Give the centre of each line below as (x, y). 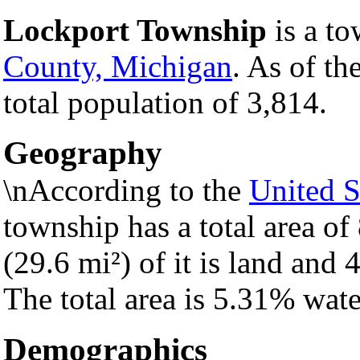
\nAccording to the (126, 190)
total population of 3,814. (165, 102)
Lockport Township (135, 30)
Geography (83, 153)
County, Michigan (118, 66)
